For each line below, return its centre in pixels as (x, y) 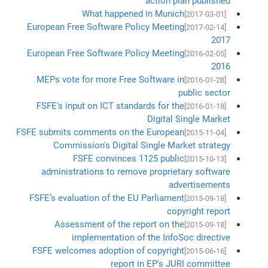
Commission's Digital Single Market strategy (141, 145)
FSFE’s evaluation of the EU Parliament (106, 198)
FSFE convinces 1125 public (128, 158)
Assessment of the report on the (119, 224)
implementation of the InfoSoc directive (151, 237)
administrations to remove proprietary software (135, 171)
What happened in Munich (133, 13)
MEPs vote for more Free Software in (110, 79)
